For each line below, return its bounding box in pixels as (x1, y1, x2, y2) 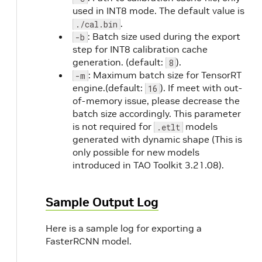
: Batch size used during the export (88, 30, 240, 42)
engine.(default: (73, 82, 145, 94)
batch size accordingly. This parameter (73, 108, 241, 119)
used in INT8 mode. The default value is (73, 5, 244, 16)
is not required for (73, 120, 154, 132)
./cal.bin (75, 19, 118, 30)
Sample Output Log (46, 194, 158, 210)
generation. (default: (73, 56, 166, 68)
